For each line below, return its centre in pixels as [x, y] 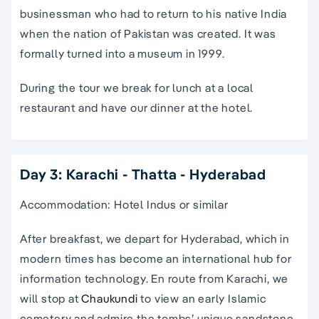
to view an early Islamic [202, 299]
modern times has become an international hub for [156, 259]
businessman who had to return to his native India [154, 14]
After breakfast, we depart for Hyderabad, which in [155, 239]
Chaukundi [110, 299]
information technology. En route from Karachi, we [155, 279]
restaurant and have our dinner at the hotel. [137, 108]
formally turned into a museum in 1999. [122, 54]
